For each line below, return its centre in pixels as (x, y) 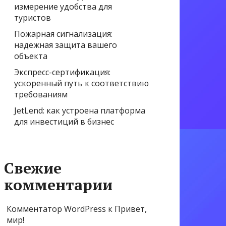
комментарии (58, 185)
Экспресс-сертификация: (62, 72)
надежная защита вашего (66, 45)
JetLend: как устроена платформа (80, 111)
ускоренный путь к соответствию (81, 83)
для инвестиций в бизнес (64, 122)
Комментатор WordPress (56, 209)
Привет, (131, 209)
